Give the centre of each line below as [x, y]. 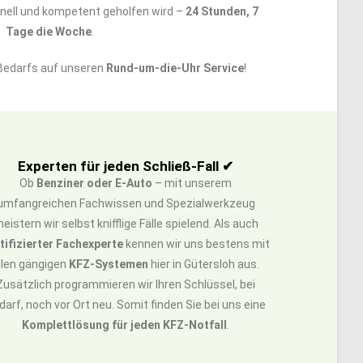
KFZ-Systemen [109, 264]
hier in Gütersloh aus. [204, 264]
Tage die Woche [48, 32]
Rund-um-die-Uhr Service [175, 68]
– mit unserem [192, 183]
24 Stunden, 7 [222, 11]
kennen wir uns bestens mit [196, 244]
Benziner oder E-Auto [95, 183]
